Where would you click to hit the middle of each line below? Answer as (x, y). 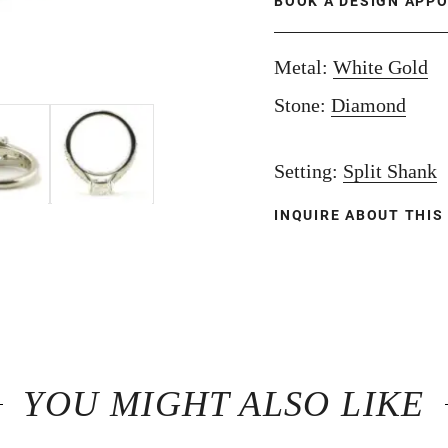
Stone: (302, 105)
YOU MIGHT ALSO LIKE (224, 404)
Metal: (303, 67)
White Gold (380, 67)
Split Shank (390, 171)
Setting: (308, 171)
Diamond (368, 105)
